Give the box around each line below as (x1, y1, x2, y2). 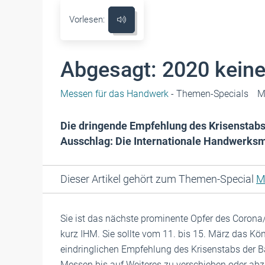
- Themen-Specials (169, 88, 248, 99)
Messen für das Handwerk (60, 88, 169, 99)
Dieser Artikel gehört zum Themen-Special (60, 173, 256, 185)
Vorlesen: (69, 14, 105, 25)
